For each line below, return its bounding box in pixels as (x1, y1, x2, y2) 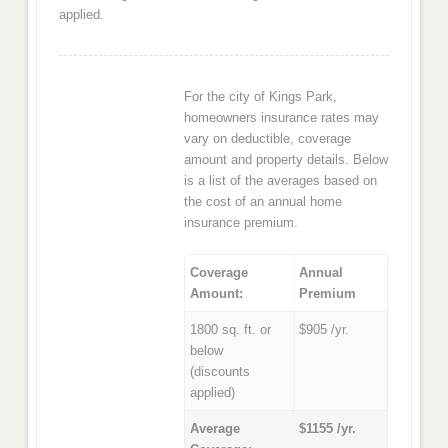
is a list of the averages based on (184, 172, 378, 188)
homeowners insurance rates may (184, 109, 380, 125)
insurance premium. (184, 214, 299, 230)
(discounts (189, 364, 250, 380)
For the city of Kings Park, (184, 88, 338, 104)
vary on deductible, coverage (184, 130, 352, 146)
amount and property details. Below (184, 151, 389, 167)
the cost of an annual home (184, 193, 343, 209)
